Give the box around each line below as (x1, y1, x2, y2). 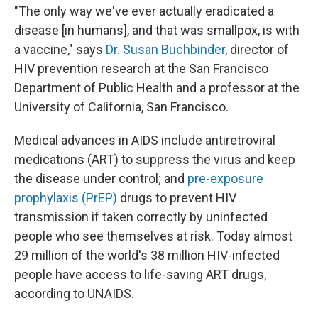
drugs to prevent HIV (117, 190, 236, 205)
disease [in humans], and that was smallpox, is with (14, 23, 300, 38)
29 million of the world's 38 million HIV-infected (14, 248, 280, 263)
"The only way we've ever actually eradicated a (14, 4, 274, 18)
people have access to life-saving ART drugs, (14, 267, 266, 282)
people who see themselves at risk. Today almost (14, 229, 292, 243)
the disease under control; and (14, 171, 187, 186)
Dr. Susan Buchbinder (106, 42, 225, 57)
